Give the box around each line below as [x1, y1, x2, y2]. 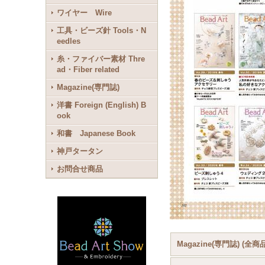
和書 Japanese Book [57, 129, 136, 138]
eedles [57, 37, 81, 46]
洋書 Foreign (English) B [57, 101, 147, 109]
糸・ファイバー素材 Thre [57, 54, 146, 63]
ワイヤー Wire [57, 8, 112, 17]
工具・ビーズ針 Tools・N [57, 26, 147, 35]
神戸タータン [57, 147, 104, 156]
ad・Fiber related [57, 65, 120, 74]
